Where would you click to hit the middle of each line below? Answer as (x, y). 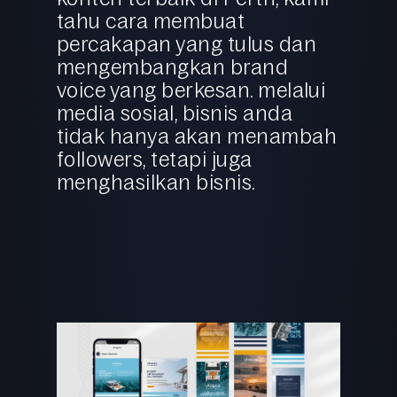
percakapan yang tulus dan (187, 43)
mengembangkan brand (173, 66)
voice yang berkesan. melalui (191, 90)
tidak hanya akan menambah (197, 136)
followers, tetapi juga (155, 159)
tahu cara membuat (151, 20)
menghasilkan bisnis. (156, 182)
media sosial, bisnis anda (175, 113)
